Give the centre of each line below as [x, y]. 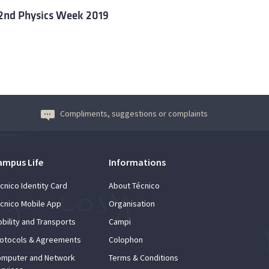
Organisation [132, 203]
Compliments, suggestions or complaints [134, 113]
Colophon [126, 239]
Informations [137, 162]
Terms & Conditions [144, 257]
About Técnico [134, 185]
